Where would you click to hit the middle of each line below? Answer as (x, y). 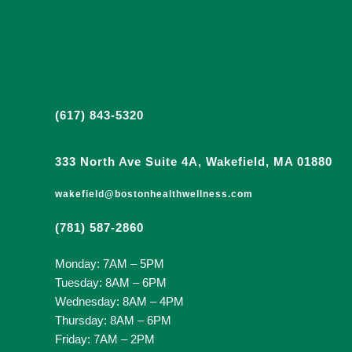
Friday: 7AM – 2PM (104, 339)
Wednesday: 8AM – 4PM (121, 302)
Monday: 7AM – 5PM (109, 264)
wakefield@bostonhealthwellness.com (154, 194)
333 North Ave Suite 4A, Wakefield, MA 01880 (193, 162)
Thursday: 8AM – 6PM (113, 321)
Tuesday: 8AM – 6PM (110, 283)
